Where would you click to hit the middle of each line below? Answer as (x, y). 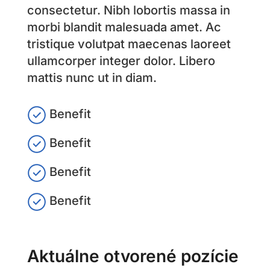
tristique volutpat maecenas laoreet (129, 44)
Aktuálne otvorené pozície (133, 256)
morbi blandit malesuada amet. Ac (124, 27)
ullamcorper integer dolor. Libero (121, 61)
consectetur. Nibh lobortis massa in (128, 11)
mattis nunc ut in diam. (92, 78)
